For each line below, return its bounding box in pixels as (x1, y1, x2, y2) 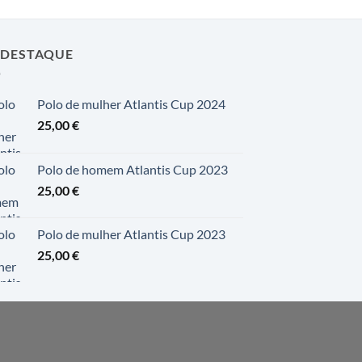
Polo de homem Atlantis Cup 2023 (37, 161, 228, 177)
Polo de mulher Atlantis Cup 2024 (37, 95, 225, 112)
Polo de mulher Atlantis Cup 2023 (37, 225, 225, 242)
